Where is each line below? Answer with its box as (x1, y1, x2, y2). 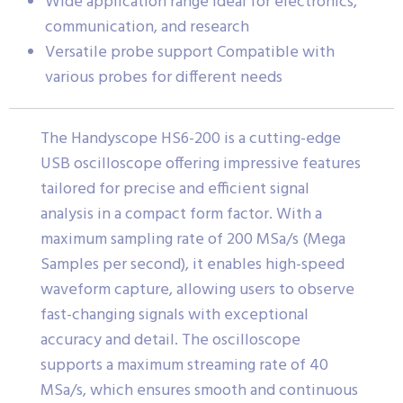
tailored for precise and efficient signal (40, 176, 309, 203)
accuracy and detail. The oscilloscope (40, 327, 300, 354)
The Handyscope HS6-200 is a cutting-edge (40, 126, 341, 153)
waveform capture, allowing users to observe (40, 277, 354, 304)
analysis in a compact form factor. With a (40, 201, 322, 228)
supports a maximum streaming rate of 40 (40, 353, 328, 380)
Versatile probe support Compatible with (45, 40, 335, 67)
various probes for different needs (45, 65, 282, 92)
